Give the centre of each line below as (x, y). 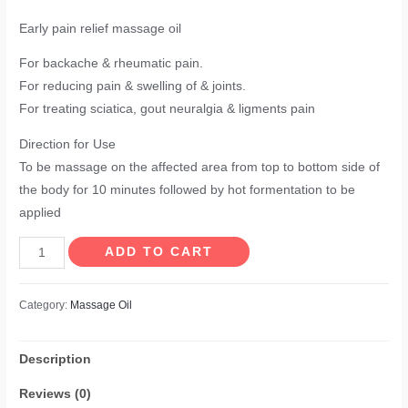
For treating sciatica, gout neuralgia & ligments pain (168, 109)
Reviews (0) (56, 394)
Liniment (43, 270)
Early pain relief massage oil (101, 28)
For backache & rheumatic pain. (112, 64)
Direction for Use (68, 145)
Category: (45, 306)
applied (41, 213)
